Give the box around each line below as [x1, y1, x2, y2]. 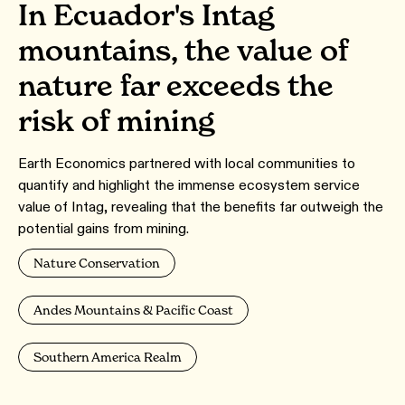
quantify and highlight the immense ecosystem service [18, 176, 360, 194]
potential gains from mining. [18, 220, 189, 238]
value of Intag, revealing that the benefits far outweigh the [18, 198, 383, 216]
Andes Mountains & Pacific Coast [33, 302, 233, 318]
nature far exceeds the [18, 68, 334, 104]
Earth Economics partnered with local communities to [18, 155, 355, 173]
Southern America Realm [33, 349, 182, 365]
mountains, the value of [18, 33, 348, 69]
